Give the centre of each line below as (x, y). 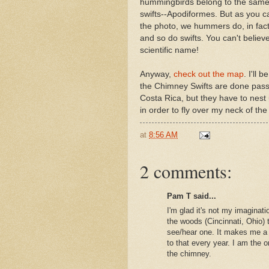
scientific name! (169, 50)
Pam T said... (192, 196)
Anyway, (157, 74)
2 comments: (186, 171)
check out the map (209, 74)
